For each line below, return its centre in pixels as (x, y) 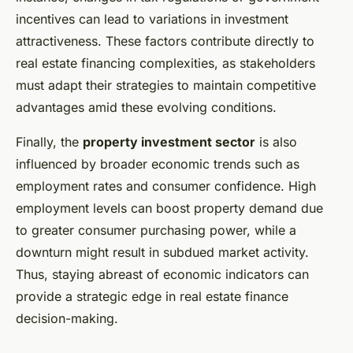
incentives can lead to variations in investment (152, 19)
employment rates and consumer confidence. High (166, 186)
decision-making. (67, 319)
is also (276, 142)
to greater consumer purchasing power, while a (156, 230)
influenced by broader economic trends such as (158, 164)
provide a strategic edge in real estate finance (152, 297)
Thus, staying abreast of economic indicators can (162, 275)
